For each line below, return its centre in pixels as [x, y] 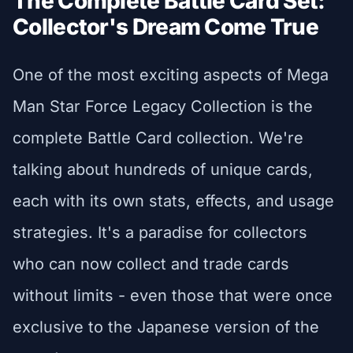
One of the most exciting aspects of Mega [171, 74]
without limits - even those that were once [173, 295]
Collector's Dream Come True [166, 26]
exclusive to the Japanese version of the [166, 327]
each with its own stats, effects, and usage [173, 201]
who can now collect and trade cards [151, 264]
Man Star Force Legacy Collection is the [163, 106]
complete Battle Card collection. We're [158, 137]
